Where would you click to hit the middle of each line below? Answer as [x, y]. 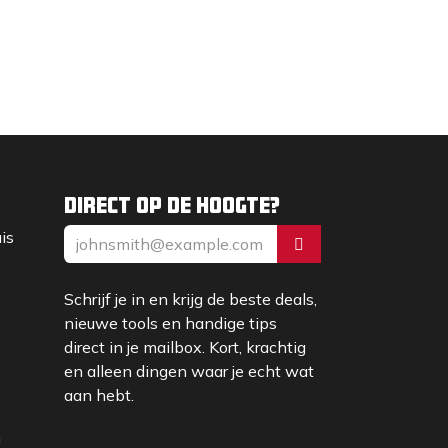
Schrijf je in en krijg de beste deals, [190, 299]
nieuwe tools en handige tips [170, 323]
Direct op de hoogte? [171, 205]
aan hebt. [98, 395]
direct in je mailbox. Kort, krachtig [184, 347]
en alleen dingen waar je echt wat [188, 371]
